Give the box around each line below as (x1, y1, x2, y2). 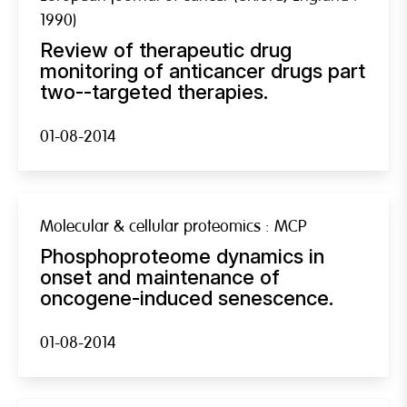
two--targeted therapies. (40, 79, 268, 104)
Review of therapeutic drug (40, 37, 292, 62)
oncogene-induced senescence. (40, 285, 333, 310)
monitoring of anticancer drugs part (40, 58, 365, 83)
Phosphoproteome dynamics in (40, 243, 324, 268)
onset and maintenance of (40, 264, 280, 289)
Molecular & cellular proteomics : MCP (40, 215, 306, 237)
